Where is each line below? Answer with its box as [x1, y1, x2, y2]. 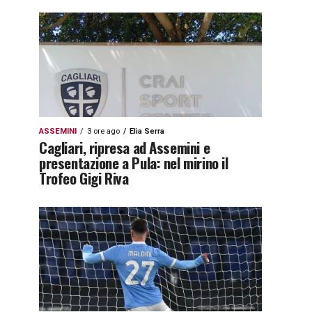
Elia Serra [130, 127, 164, 136]
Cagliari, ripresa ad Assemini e [39, 136, 210, 158]
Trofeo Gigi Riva [39, 167, 129, 189]
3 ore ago [87, 127, 120, 136]
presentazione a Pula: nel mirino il [39, 152, 228, 173]
